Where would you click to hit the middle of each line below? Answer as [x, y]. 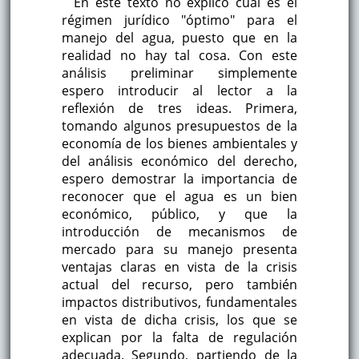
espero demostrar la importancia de [179, 179]
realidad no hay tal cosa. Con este [179, 56]
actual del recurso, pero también [179, 285]
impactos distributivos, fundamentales [179, 303]
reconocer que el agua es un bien [179, 197]
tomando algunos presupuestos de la [179, 126]
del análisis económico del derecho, [179, 161]
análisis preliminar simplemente [179, 73]
